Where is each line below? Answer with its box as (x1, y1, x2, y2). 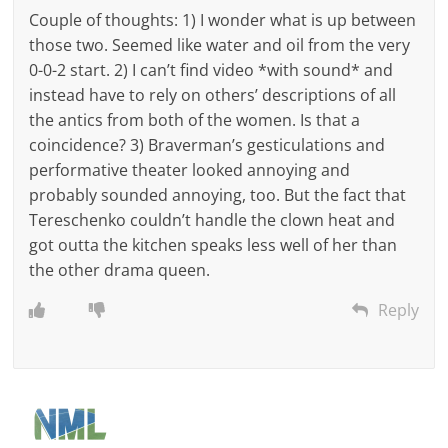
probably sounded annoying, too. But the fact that (29, 183, 407, 206)
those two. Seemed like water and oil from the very (29, 33, 411, 56)
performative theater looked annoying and (29, 158, 351, 181)
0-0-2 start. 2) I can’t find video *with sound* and (29, 58, 394, 81)
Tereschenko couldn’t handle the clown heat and (29, 208, 396, 231)
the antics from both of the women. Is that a (29, 108, 361, 131)
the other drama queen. (29, 258, 211, 281)
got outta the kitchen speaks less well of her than (29, 233, 398, 256)
